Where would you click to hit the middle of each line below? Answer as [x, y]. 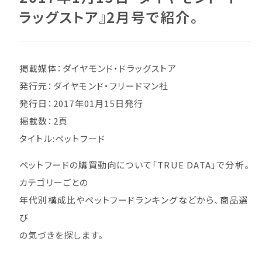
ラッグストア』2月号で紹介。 [109, 17]
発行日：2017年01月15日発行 [82, 103]
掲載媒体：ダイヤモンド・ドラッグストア [98, 68]
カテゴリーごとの [54, 182]
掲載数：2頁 [44, 121]
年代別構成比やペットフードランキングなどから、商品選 [134, 200]
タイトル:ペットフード [63, 138]
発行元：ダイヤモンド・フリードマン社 [94, 86]
